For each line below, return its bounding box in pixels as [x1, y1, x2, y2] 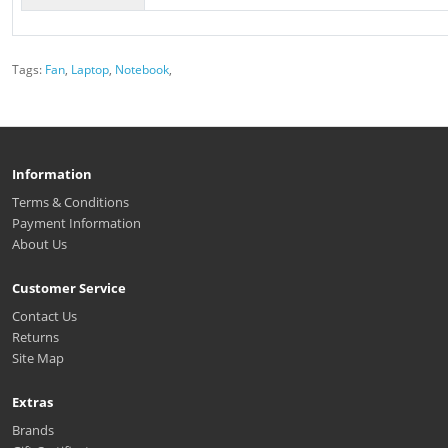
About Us [12, 234, 67, 253]
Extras [12, 392, 53, 411]
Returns [12, 327, 59, 346]
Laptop [71, 60, 109, 78]
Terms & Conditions [12, 192, 129, 211]
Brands [12, 420, 54, 439]
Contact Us [12, 306, 77, 325]
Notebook [115, 60, 169, 78]
